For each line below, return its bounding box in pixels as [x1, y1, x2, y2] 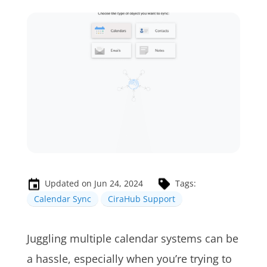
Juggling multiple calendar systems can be [26, 231, 238, 246]
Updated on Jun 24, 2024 [44, 178, 143, 190]
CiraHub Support [107, 193, 175, 205]
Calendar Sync [33, 193, 91, 205]
